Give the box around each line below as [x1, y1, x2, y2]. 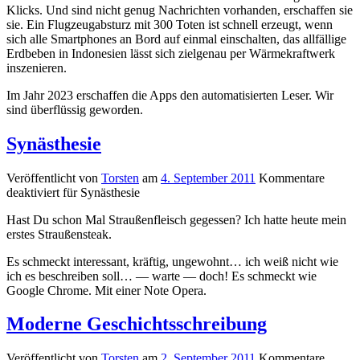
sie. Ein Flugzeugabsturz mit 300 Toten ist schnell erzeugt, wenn [6, 17, 333, 31]
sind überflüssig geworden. [6, 102, 143, 117]
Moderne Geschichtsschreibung [6, 313, 267, 335]
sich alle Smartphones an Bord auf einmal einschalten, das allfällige [6, 31, 346, 46]
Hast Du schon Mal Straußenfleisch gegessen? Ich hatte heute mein [6, 212, 346, 227]
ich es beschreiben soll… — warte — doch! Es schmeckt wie [6, 268, 317, 283]
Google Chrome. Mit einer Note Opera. [6, 283, 207, 297]
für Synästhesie [59, 185, 140, 199]
